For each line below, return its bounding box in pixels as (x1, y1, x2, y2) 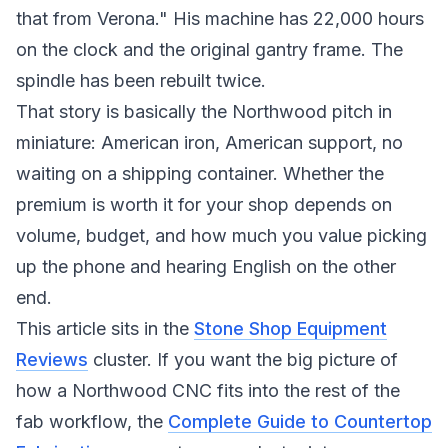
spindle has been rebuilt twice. (16, 70, 266, 91)
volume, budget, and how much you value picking (16, 225, 427, 246)
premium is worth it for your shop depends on (16, 194, 392, 215)
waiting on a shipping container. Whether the (16, 163, 384, 184)
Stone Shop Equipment (194, 318, 387, 339)
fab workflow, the (16, 411, 168, 432)
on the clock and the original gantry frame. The (16, 39, 403, 60)
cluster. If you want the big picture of (88, 349, 398, 370)
